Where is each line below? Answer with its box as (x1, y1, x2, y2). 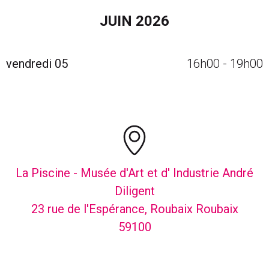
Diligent (114, 184, 155, 198)
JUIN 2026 (100, 12, 169, 29)
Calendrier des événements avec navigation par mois (5, 10, 228, 21)
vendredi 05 (6, 56, 68, 71)
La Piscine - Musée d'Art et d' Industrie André (16, 166, 253, 180)
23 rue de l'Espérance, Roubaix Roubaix (31, 202, 238, 216)
